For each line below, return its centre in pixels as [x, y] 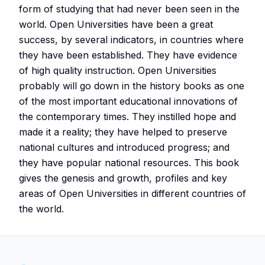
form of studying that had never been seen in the [129, 9]
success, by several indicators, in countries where [131, 40]
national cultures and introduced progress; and [124, 148]
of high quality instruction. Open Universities [118, 71]
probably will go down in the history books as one [132, 86]
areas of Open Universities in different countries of [132, 194]
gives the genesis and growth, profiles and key [123, 178]
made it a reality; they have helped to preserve [123, 132]
